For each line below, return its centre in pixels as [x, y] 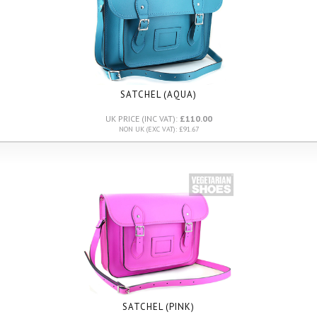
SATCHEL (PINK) [158, 307]
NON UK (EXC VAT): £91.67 [158, 129]
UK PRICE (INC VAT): [142, 119]
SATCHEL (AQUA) [158, 94]
